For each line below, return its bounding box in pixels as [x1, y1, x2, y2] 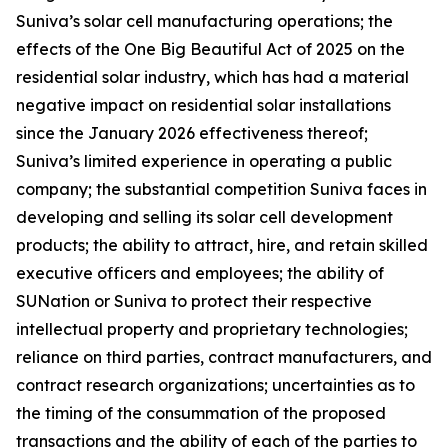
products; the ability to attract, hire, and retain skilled [16, 235, 428, 255]
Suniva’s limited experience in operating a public [16, 151, 392, 171]
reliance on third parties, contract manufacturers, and [16, 347, 432, 367]
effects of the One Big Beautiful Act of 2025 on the [16, 39, 405, 59]
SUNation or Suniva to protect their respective [16, 291, 372, 311]
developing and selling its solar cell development [16, 207, 393, 227]
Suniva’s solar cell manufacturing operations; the [16, 11, 393, 31]
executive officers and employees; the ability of [16, 263, 384, 283]
